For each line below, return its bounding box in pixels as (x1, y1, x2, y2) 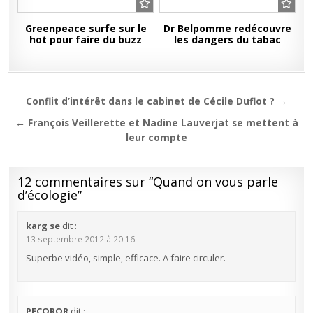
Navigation (7, 89, 116, 116)
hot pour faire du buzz (29, 32, 143, 46)
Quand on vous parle (153, 173, 279, 190)
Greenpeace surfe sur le (24, 21, 147, 35)
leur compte (126, 130, 187, 144)
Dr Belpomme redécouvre (163, 21, 291, 35)
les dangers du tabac (173, 32, 281, 46)
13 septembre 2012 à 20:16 (25, 233, 135, 245)
